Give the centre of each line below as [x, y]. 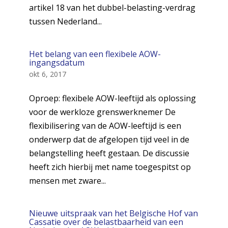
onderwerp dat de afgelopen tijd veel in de [109, 139]
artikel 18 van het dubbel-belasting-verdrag [112, 8]
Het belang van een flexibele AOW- [95, 54]
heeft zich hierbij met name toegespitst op [110, 167]
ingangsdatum [56, 63]
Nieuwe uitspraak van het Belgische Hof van [113, 213]
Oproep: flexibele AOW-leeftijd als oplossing [112, 98]
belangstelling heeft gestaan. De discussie [109, 153]
